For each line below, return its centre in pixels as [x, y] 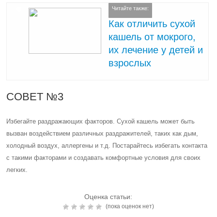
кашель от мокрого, [152, 37]
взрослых [130, 63]
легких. [17, 170]
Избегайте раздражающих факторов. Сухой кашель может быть [101, 121]
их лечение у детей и [156, 50]
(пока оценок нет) [129, 206]
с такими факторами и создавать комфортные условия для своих [104, 158]
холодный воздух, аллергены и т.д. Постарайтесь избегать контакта [107, 146]
